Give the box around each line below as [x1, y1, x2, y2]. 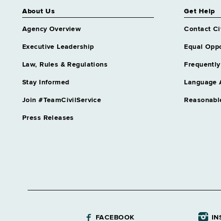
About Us [22, 8, 55, 15]
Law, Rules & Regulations [22, 61, 108, 68]
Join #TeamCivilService [22, 97, 102, 104]
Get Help [184, 8, 216, 15]
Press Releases [22, 114, 74, 121]
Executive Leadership [22, 43, 94, 50]
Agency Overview [22, 26, 81, 33]
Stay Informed [22, 79, 70, 86]
